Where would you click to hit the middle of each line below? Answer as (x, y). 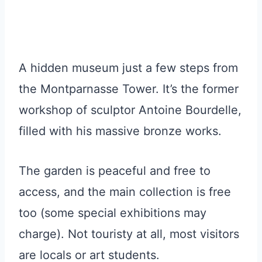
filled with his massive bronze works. (120, 131)
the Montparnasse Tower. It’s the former (129, 89)
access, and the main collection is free (125, 192)
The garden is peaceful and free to (115, 170)
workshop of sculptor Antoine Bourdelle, (130, 110)
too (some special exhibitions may (113, 213)
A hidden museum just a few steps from (128, 68)
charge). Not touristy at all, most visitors (129, 234)
